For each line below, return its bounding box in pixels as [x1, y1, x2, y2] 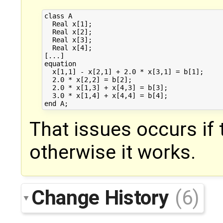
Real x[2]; [44, 28, 92, 36]
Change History [31, 185, 173, 210]
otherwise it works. [29, 140, 196, 164]
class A [44, 12, 72, 20]
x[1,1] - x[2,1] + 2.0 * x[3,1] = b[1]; [44, 68, 204, 76]
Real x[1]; [44, 20, 92, 28]
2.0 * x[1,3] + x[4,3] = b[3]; [44, 84, 168, 92]
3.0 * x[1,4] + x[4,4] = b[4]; [44, 92, 168, 100]
